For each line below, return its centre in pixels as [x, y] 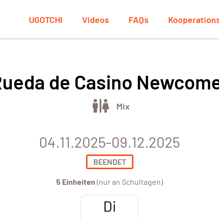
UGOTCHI [46, 19]
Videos [96, 19]
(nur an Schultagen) [129, 182]
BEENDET [109, 162]
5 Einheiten [76, 182]
